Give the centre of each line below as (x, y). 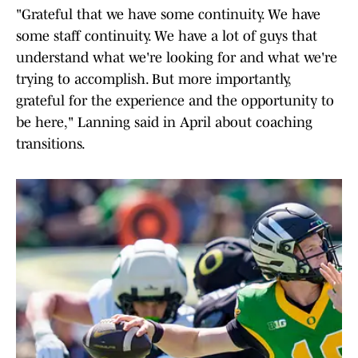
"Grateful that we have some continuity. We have (168, 15)
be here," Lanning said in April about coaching (164, 123)
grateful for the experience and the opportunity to (175, 101)
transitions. (51, 144)
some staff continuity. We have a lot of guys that (167, 36)
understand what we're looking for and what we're (177, 58)
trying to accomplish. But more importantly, (153, 80)
